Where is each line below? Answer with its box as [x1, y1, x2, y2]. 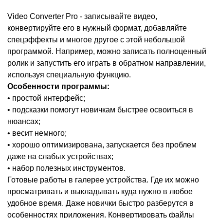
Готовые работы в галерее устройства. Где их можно [7, 176, 199, 184]
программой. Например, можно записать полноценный [7, 47, 206, 56]
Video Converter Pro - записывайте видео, [7, 12, 157, 21]
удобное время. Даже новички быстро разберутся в [7, 199, 194, 208]
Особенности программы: [7, 82, 109, 91]
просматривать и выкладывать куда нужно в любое [7, 187, 193, 196]
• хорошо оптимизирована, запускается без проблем [7, 141, 197, 149]
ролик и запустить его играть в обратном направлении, [7, 59, 206, 68]
